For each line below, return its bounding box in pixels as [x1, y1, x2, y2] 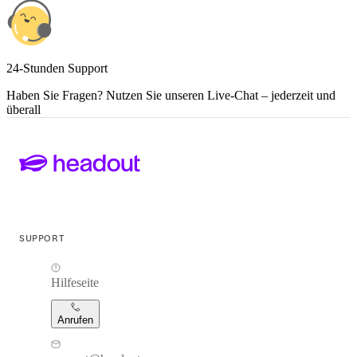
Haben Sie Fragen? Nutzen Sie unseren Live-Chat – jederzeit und [6, 88, 335, 102]
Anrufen [57, 314, 93, 327]
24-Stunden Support [6, 61, 108, 75]
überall [6, 102, 41, 116]
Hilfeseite [51, 276, 99, 290]
